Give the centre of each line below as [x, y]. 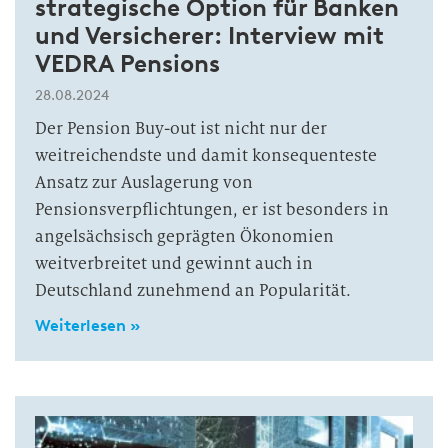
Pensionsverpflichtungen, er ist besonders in [212, 209]
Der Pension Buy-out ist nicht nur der [181, 128]
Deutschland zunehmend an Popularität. [193, 290]
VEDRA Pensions [127, 63]
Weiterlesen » [87, 325]
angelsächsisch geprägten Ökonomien [184, 236]
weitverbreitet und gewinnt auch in [174, 263]
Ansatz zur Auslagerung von [144, 182]
